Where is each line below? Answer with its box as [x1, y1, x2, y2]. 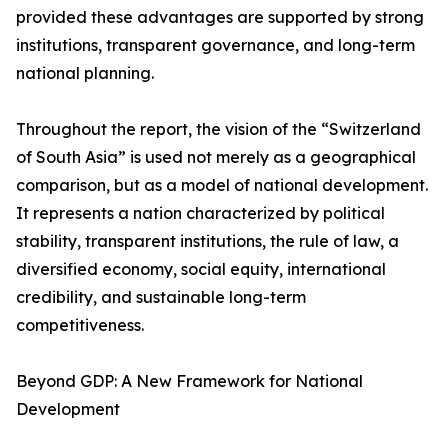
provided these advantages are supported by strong [16, 7, 424, 28]
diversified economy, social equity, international [16, 259, 386, 280]
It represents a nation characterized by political [16, 203, 385, 224]
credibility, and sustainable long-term [16, 287, 306, 308]
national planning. [16, 63, 154, 84]
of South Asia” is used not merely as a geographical [16, 147, 416, 168]
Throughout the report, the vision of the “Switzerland [16, 119, 421, 140]
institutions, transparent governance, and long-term [16, 35, 415, 56]
